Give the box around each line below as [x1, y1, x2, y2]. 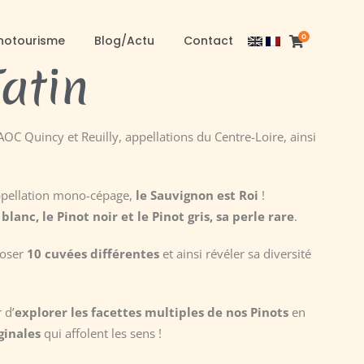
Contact [184, 32, 233, 49]
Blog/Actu [94, 32, 154, 49]
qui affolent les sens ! [40, 325, 162, 341]
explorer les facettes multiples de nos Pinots [14, 304, 288, 320]
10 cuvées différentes [26, 245, 159, 262]
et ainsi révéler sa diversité [158, 245, 311, 262]
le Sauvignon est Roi [135, 187, 258, 203]
